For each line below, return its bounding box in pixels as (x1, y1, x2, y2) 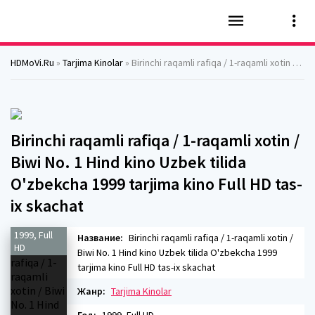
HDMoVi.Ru (11, 56, 54, 69)
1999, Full (14, 229, 53, 241)
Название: (77, 231, 123, 244)
